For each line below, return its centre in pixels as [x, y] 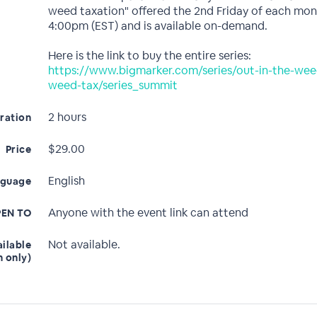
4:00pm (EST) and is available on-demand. [158, 26]
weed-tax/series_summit [113, 85]
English [67, 181]
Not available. [84, 244]
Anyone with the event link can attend [148, 213]
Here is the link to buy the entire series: [150, 56]
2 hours [67, 117]
